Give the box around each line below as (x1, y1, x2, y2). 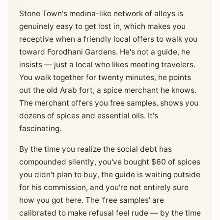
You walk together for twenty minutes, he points (19, 73, 191, 82)
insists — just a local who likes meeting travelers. (19, 60, 195, 70)
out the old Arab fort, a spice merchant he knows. (19, 85, 196, 95)
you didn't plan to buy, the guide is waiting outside (19, 170, 200, 180)
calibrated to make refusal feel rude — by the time (19, 208, 201, 218)
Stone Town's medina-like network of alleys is (19, 9, 183, 19)
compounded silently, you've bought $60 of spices (19, 157, 200, 167)
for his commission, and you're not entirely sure (19, 183, 189, 192)
